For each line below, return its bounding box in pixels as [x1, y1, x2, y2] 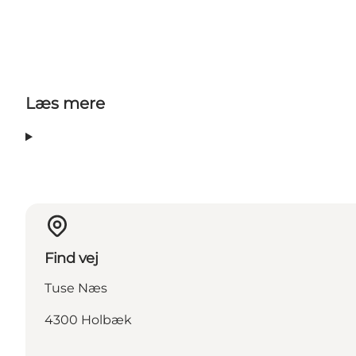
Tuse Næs [44, 281, 107, 296]
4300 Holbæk [44, 312, 132, 328]
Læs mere [25, 94, 105, 114]
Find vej [44, 250, 99, 268]
